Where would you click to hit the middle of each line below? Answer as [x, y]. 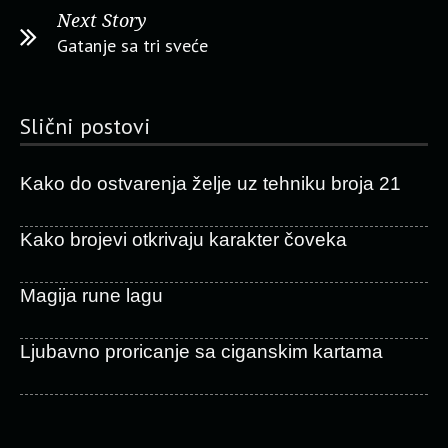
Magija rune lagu [91, 295]
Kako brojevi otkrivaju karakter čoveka [183, 239]
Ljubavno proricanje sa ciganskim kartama [201, 351]
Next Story [102, 20]
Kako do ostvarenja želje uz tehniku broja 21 [210, 183]
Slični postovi [85, 126]
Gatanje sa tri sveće [132, 45]
